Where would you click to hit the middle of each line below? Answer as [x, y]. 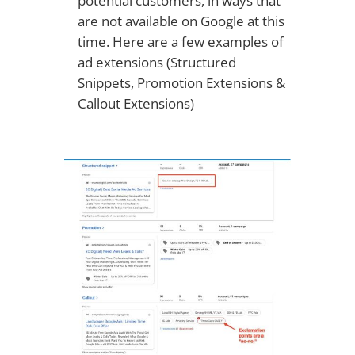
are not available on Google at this [181, 21]
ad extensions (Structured [157, 62]
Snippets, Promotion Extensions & [181, 82]
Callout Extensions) [136, 103]
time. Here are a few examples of [180, 41]
